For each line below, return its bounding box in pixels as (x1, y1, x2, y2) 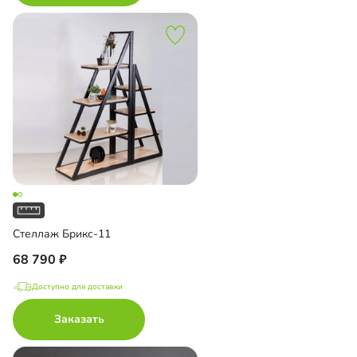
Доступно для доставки (32, 280, 123, 292)
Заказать (53, 311, 104, 327)
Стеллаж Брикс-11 (13, 226, 111, 241)
